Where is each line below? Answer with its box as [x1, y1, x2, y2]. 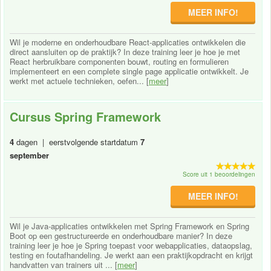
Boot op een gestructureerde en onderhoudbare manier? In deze [10, 229, 232, 241]
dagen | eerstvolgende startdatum [14, 135, 140, 148]
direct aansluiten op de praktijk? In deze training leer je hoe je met [10, 45, 240, 57]
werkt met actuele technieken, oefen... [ [10, 74, 149, 87]
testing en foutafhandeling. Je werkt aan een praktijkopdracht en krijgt [10, 249, 253, 261]
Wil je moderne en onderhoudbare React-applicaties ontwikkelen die [10, 36, 246, 48]
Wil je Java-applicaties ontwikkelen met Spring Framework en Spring [10, 220, 249, 232]
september [10, 149, 49, 161]
